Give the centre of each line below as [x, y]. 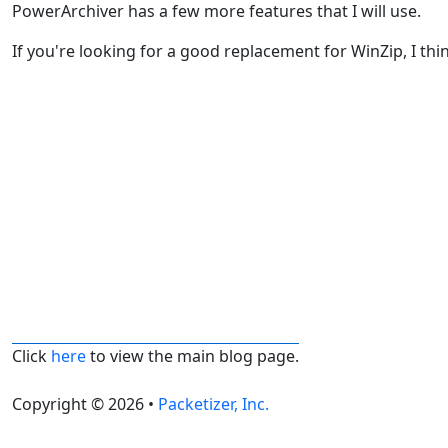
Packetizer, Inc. [213, 404]
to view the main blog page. [192, 356]
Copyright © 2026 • [85, 404]
